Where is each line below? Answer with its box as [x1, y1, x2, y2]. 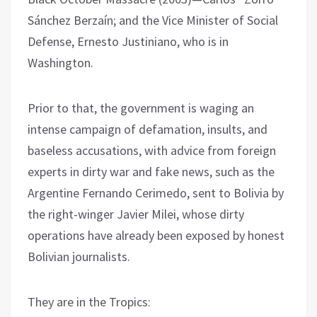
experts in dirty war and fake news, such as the [28, 163, 275, 180]
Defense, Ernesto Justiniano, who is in [28, 33, 229, 50]
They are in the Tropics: [28, 293, 151, 310]
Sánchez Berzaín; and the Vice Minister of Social [28, 11, 278, 28]
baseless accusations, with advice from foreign [28, 142, 276, 158]
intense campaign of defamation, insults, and [28, 120, 267, 137]
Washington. [28, 54, 93, 71]
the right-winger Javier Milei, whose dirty [28, 205, 244, 222]
